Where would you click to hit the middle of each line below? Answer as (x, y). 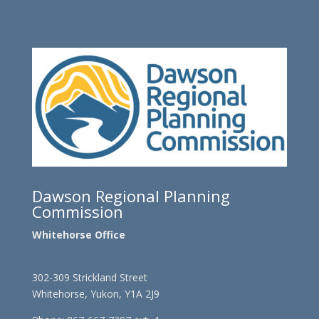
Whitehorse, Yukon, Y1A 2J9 (97, 294)
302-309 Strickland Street (89, 278)
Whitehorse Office (80, 235)
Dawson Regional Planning (131, 196)
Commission (77, 212)
